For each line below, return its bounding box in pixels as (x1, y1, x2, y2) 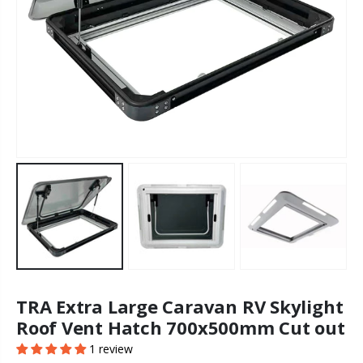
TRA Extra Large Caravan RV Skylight (16, 293, 344, 318)
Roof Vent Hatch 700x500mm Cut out (16, 314, 345, 340)
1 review (89, 340, 133, 357)
